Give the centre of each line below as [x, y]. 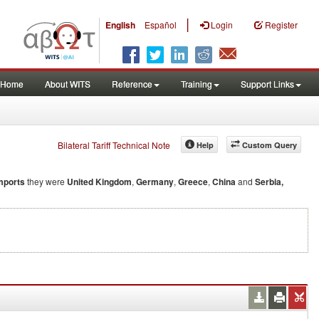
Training [197, 84]
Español [161, 25]
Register [281, 25]
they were [46, 181]
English [120, 25]
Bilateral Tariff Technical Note [114, 145]
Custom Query [270, 145]
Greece [193, 182]
